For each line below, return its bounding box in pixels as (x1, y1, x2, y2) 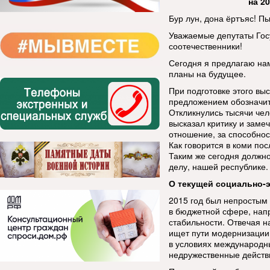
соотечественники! (169, 40, 242, 52)
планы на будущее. (169, 67, 246, 80)
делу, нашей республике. (169, 160, 268, 172)
